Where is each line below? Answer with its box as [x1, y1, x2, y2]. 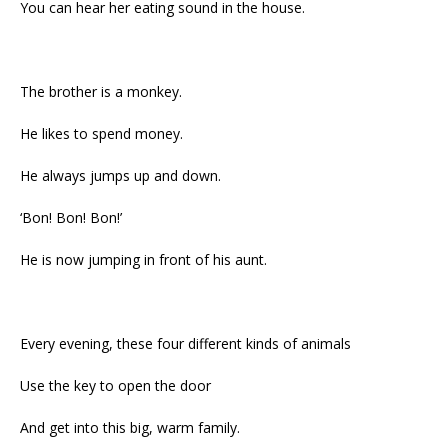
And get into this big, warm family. [20, 418, 240, 438]
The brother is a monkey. [20, 82, 182, 102]
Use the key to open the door [20, 376, 211, 396]
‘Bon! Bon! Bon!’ [20, 208, 122, 228]
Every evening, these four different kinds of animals [20, 334, 351, 354]
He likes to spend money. [20, 124, 183, 144]
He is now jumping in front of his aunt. [20, 250, 267, 270]
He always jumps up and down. [20, 166, 221, 186]
